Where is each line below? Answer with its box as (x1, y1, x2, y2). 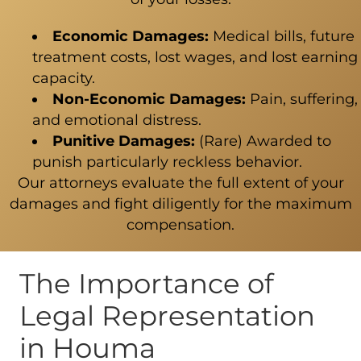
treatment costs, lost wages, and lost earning (32, 48, 358, 66)
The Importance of (19, 266, 274, 301)
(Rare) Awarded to (195, 131, 331, 150)
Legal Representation (19, 298, 315, 333)
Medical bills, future (209, 27, 355, 45)
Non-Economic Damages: (52, 89, 246, 108)
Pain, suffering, (246, 89, 358, 108)
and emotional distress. (32, 110, 201, 129)
